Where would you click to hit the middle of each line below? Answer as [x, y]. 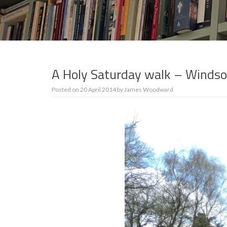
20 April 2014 [98, 89]
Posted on [66, 89]
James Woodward [149, 89]
